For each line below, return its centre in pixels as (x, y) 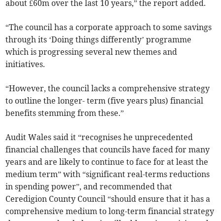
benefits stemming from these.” (65, 113)
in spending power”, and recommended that (89, 187)
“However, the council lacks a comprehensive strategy (108, 89)
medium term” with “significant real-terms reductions (108, 174)
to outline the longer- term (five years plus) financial (105, 101)
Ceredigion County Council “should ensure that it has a (108, 199)
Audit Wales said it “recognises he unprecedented (99, 137)
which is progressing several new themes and (92, 52)
